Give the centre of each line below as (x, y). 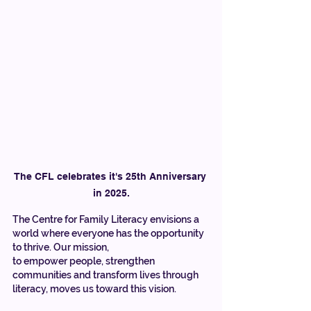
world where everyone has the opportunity (109, 233)
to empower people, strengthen (85, 261)
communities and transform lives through (107, 275)
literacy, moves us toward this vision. (95, 288)
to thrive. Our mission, (62, 247)
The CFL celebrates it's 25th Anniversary (111, 176)
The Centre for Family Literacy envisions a (107, 219)
